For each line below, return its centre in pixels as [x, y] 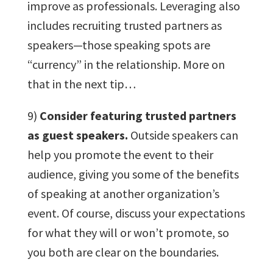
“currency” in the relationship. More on [126, 64]
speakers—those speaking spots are [119, 44]
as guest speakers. [77, 135]
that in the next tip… [81, 83]
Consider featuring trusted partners [138, 115]
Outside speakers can [183, 135]
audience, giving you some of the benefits [133, 174]
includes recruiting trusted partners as [124, 25]
